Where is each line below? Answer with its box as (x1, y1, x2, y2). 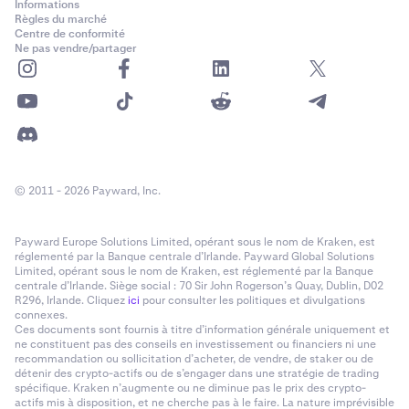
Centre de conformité (15, 26, 125, 41)
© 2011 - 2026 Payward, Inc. (15, 183, 161, 198)
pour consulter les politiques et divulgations (140, 292, 365, 308)
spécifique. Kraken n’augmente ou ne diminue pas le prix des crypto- (15, 380, 366, 395)
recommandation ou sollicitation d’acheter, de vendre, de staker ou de (15, 351, 373, 366)
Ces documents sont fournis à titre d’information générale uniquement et (15, 321, 390, 337)
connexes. (15, 307, 68, 322)
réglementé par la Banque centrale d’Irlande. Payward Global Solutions (15, 248, 374, 264)
